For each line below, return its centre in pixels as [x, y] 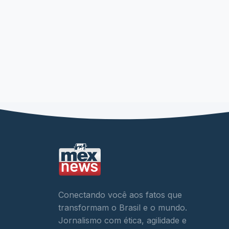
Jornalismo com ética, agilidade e [122, 221]
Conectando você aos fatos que [120, 195]
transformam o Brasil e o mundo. [123, 208]
